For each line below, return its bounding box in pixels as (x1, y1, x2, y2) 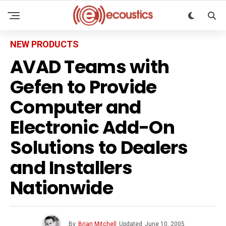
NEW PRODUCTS (10, 39, 79, 49)
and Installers (10, 155, 132, 181)
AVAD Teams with (10, 54, 169, 80)
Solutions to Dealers (10, 135, 188, 160)
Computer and (10, 94, 141, 120)
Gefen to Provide (10, 74, 157, 100)
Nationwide (10, 175, 113, 201)
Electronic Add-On (10, 115, 175, 140)
